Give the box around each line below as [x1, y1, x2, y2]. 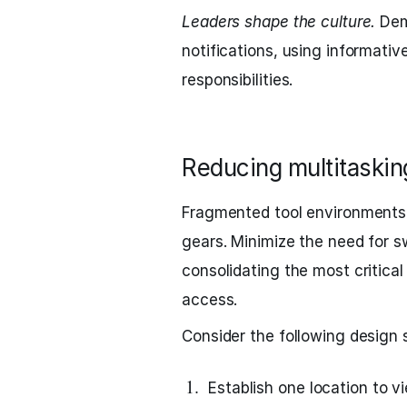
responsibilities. [182, 71, 293, 89]
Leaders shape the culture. [182, 13, 376, 31]
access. [182, 291, 238, 309]
